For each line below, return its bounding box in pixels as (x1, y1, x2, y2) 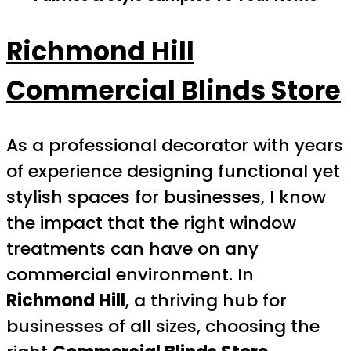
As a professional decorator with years (6, 132, 343, 157)
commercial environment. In (6, 262, 254, 287)
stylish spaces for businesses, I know (6, 184, 326, 209)
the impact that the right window (6, 210, 296, 235)
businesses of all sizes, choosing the (6, 313, 320, 338)
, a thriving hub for (125, 288, 287, 313)
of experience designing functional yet (6, 158, 340, 183)
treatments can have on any (6, 236, 259, 261)
